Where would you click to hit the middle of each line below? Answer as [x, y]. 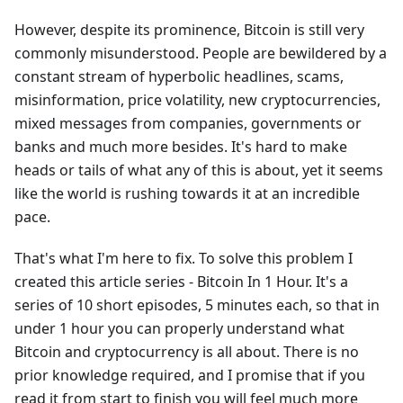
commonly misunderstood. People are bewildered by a [201, 53]
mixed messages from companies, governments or [188, 123]
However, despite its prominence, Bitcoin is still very [189, 30]
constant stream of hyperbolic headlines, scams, [179, 76]
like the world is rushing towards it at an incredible [187, 193]
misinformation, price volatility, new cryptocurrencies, [197, 100]
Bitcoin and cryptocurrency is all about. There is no [187, 352]
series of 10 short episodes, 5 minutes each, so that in [197, 305]
